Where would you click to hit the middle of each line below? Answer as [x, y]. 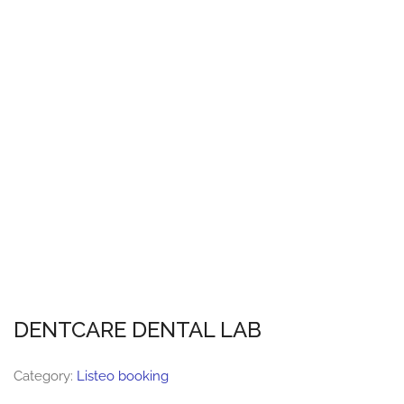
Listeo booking [123, 376]
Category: [45, 376]
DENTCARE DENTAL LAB [138, 330]
